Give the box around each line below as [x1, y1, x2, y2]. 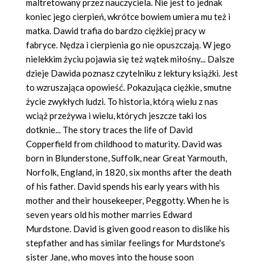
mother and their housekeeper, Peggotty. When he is [26, 195, 229, 206]
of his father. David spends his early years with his [26, 181, 220, 192]
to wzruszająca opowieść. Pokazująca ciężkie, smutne [26, 82, 232, 93]
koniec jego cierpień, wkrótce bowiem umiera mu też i [26, 11, 230, 22]
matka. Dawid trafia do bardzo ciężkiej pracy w [26, 25, 205, 37]
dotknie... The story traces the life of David [26, 124, 193, 136]
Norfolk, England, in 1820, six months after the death [26, 167, 232, 178]
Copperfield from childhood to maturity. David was [26, 138, 222, 150]
